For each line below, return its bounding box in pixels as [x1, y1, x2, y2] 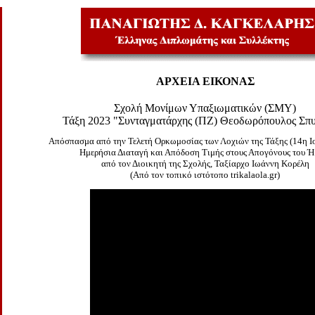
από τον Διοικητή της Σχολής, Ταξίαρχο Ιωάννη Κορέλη [101, 158, 309, 169]
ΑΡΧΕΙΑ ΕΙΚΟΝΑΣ [155, 75, 255, 87]
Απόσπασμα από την [48, 136, 126, 146]
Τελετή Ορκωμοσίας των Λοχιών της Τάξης [125, 136, 288, 146]
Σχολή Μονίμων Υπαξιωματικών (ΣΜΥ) [114, 102, 296, 114]
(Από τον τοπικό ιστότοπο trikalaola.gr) [130, 169, 280, 180]
